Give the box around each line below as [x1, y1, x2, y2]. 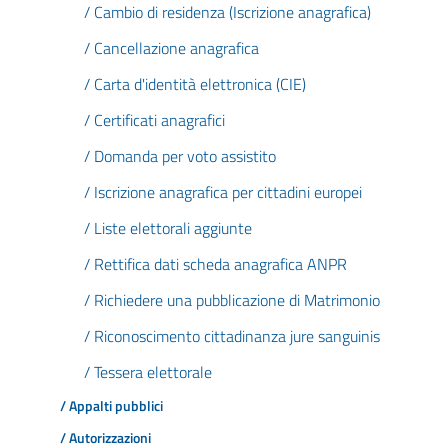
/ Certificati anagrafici [84, 108, 225, 132]
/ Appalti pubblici [60, 395, 163, 417]
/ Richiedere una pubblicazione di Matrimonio [84, 288, 380, 312]
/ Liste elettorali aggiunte [84, 216, 252, 240]
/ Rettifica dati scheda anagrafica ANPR [84, 252, 347, 276]
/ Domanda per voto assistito [84, 144, 276, 168]
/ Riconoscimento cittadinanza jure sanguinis [84, 324, 380, 348]
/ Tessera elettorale [84, 360, 212, 384]
